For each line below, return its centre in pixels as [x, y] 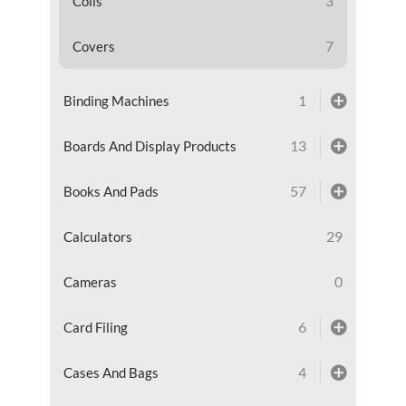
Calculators [97, 236]
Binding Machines [116, 100]
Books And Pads [111, 191]
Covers [93, 46]
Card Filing [95, 327]
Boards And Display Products [150, 145]
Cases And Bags [111, 372]
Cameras [90, 281]
